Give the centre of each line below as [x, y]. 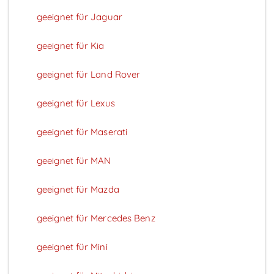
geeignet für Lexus [76, 103]
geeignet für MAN [74, 160]
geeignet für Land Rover [89, 74]
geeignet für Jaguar [80, 17]
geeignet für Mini [72, 246]
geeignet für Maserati [82, 131]
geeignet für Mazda [78, 189]
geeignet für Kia [71, 45]
